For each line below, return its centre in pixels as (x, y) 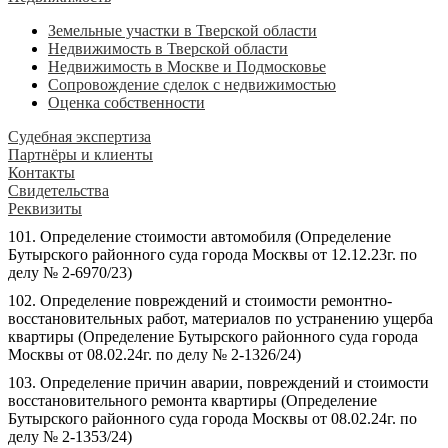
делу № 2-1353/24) (70, 436)
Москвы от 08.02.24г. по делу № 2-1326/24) (154, 354)
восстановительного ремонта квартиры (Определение (192, 400)
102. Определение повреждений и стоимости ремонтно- (200, 300)
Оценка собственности (126, 102)
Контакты (41, 172)
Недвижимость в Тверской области (168, 48)
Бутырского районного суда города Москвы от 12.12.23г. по (212, 254)
